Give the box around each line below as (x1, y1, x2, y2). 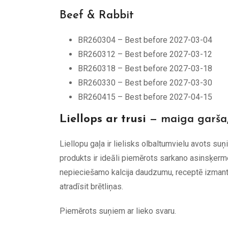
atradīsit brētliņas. (60, 181, 123, 191)
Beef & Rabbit (60, 9, 134, 21)
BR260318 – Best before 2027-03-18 (78, 63, 212, 73)
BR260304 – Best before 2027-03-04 (78, 35, 212, 45)
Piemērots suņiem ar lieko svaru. (60, 206, 176, 216)
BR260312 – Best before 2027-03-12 (78, 49, 212, 59)
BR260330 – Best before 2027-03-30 (78, 77, 212, 88)
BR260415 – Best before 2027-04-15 (78, 92, 212, 102)
